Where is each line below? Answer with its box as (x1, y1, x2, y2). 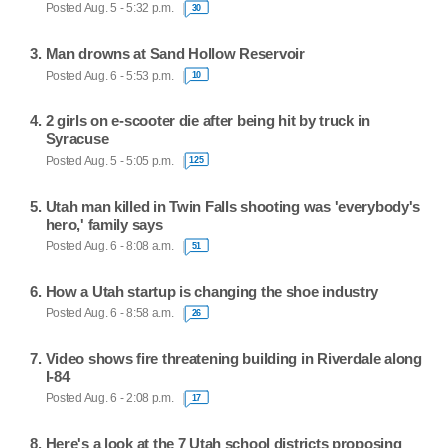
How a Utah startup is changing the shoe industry (45, 282, 379, 300)
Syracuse (45, 130, 109, 148)
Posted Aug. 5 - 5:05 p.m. (45, 154, 174, 167)
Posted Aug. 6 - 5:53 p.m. (45, 69, 174, 82)
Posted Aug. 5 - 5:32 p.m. (45, 2, 174, 15)
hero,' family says (45, 215, 163, 233)
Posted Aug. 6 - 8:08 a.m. (45, 240, 174, 252)
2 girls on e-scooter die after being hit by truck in (45, 112, 371, 130)
